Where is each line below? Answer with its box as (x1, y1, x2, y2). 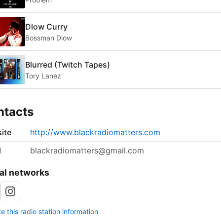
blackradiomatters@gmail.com (30, 146, 144, 156)
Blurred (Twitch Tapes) (25, 59, 110, 70)
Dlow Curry (25, 21, 68, 32)
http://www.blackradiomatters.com (30, 127, 160, 138)
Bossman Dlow (25, 33, 72, 42)
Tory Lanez (25, 71, 61, 80)
